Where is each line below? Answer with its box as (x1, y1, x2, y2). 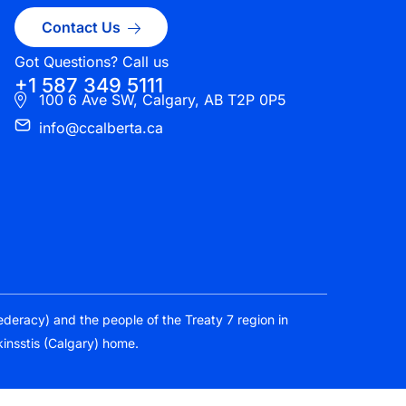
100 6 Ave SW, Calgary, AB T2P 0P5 (39, 91, 287, 109)
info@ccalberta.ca (39, 119, 164, 137)
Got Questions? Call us (14, 53, 169, 71)
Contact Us (41, 18, 121, 36)
